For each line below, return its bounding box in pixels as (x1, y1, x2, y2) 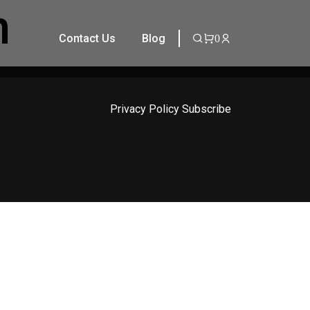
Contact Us (59, 31, 116, 45)
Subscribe (182, 102, 231, 116)
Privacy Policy (110, 102, 179, 116)
